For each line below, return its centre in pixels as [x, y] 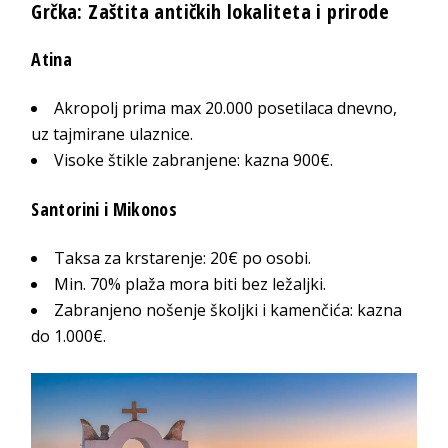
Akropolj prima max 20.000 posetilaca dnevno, [226, 108]
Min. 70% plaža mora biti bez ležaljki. [190, 284]
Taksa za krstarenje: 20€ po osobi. [183, 258]
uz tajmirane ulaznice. [112, 134]
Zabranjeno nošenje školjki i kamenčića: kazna [228, 310]
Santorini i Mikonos [104, 209]
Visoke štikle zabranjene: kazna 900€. [194, 160]
